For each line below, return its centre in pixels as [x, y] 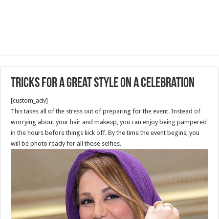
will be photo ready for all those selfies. [66, 143]
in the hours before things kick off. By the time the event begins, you [105, 133]
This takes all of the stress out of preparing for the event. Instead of [106, 111]
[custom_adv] [30, 100]
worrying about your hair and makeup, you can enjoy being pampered [109, 122]
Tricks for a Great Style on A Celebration [103, 84]
